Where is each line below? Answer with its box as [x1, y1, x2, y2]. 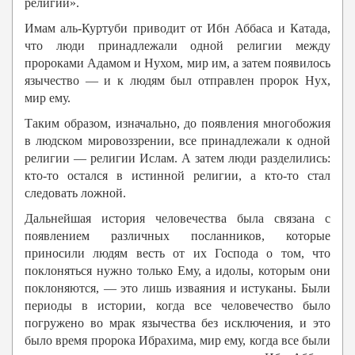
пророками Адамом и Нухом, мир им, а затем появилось [25, 56, 330, 71]
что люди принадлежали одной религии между [25, 39, 330, 53]
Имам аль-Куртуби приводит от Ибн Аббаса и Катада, [25, 21, 330, 36]
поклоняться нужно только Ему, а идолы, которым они [25, 264, 330, 278]
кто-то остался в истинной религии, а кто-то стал [25, 169, 330, 183]
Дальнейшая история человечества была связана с [25, 212, 330, 226]
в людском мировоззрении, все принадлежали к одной [25, 134, 330, 148]
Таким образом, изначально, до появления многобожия [25, 116, 330, 131]
